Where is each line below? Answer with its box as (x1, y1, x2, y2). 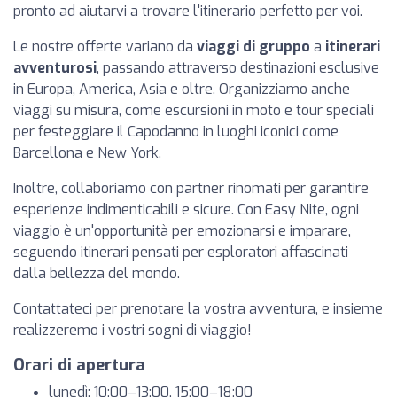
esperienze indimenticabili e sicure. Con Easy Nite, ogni (13, 200, 359, 219)
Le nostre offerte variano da (13, 37, 197, 56)
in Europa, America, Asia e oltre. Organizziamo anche (13, 80, 350, 98)
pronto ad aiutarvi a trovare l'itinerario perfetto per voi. (13, 2, 362, 20)
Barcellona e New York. (13, 144, 161, 162)
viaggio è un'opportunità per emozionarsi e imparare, (13, 222, 351, 240)
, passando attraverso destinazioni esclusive (97, 58, 379, 77)
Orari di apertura (13, 354, 145, 376)
